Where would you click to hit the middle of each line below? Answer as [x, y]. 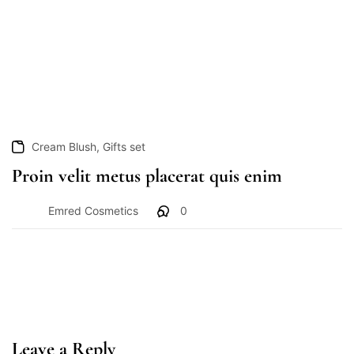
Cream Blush [64, 147]
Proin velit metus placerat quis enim [147, 176]
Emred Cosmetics [93, 210]
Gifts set [124, 147]
